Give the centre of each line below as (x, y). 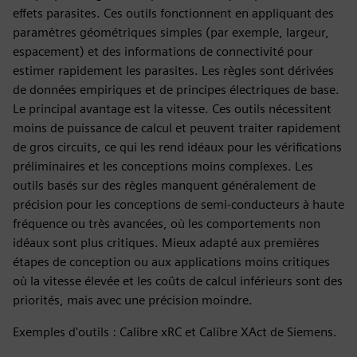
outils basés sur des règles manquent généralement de (164, 185)
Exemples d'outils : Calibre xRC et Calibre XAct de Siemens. (175, 332)
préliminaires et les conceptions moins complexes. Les (163, 166)
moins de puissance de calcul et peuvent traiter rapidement (177, 128)
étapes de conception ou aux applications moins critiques (171, 262)
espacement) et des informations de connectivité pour (163, 51)
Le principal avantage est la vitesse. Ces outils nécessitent (172, 109)
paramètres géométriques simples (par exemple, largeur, (171, 32)
